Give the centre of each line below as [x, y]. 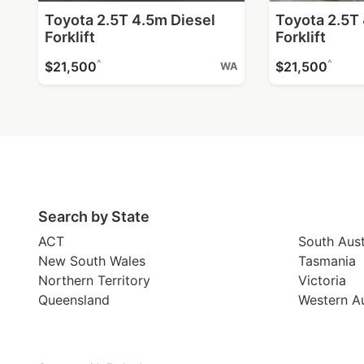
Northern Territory [94, 280]
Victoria [322, 280]
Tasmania [327, 260]
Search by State [94, 216]
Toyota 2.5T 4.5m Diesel [130, 19]
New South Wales [92, 260]
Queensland [74, 299]
